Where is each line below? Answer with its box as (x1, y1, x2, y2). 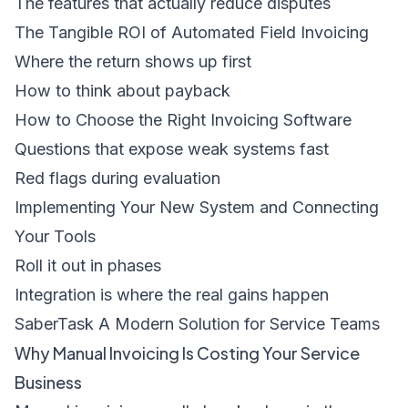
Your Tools (15, 227, 96, 246)
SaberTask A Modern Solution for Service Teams (15, 314, 380, 333)
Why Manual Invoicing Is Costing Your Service (15, 342, 360, 363)
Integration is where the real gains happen (15, 285, 329, 304)
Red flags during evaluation (15, 168, 220, 188)
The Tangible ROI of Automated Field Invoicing (15, 23, 369, 42)
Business (15, 372, 82, 393)
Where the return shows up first (15, 52, 251, 71)
